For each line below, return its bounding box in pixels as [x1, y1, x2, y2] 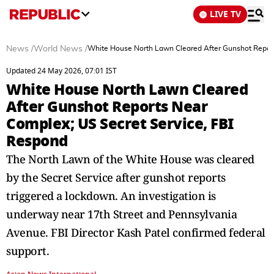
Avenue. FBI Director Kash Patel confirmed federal [6, 225, 265, 240]
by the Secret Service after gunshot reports [6, 170, 226, 185]
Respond [6, 130, 68, 152]
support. [6, 243, 49, 258]
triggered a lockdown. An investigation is [6, 188, 216, 203]
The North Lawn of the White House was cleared [6, 152, 254, 166]
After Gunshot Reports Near [6, 95, 207, 118]
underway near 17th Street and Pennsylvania [6, 207, 237, 221]
